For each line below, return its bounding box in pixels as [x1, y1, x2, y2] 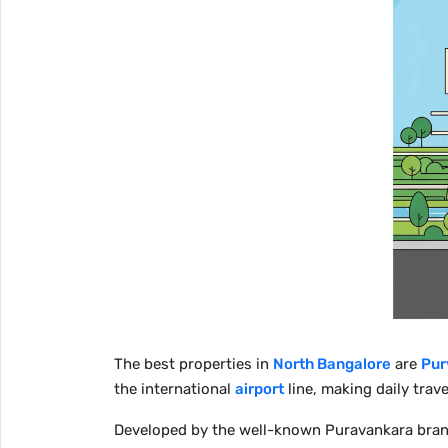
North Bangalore [273, 355, 391, 373]
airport [235, 380, 284, 398]
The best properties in [114, 355, 273, 373]
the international [114, 380, 235, 398]
